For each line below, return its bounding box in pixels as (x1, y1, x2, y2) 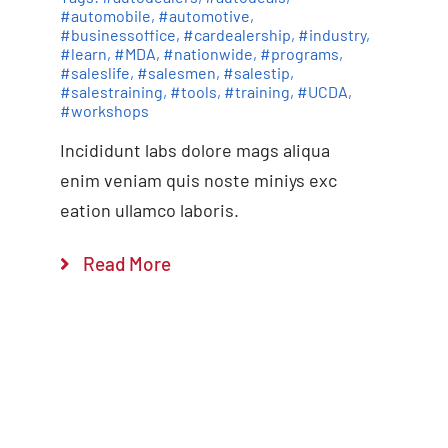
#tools (169, 81, 217, 101)
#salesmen (136, 62, 216, 82)
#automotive (157, 5, 250, 25)
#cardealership (182, 24, 291, 44)
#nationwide (162, 43, 253, 63)
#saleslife (59, 62, 130, 82)
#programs (259, 43, 339, 63)
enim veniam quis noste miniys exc (59, 168, 337, 191)
